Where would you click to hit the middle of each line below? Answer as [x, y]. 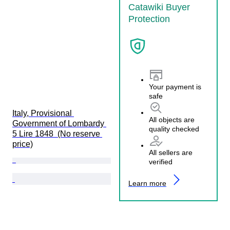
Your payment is [175, 87]
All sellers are [171, 153]
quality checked [174, 129]
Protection [149, 19]
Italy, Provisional [43, 113]
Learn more [147, 184]
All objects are [172, 120]
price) [23, 144]
